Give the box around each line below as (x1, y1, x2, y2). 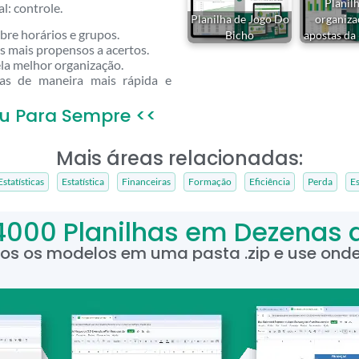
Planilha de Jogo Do (190, 12, 289, 26)
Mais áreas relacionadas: (56, 145, 303, 172)
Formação (188, 175, 232, 188)
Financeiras (122, 175, 171, 188)
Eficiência (249, 175, 290, 188)
